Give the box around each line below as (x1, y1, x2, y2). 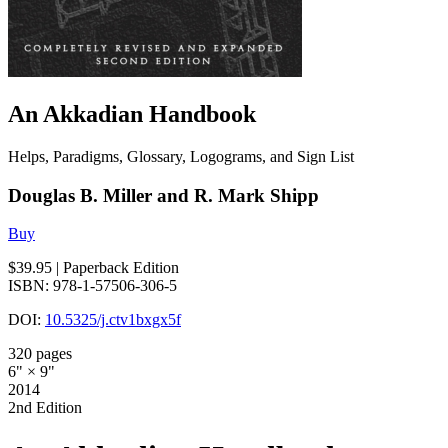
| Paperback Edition (56, 259, 179, 277)
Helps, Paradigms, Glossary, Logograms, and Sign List (8, 147, 354, 165)
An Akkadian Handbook (8, 100, 256, 127)
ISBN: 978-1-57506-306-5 (8, 277, 177, 295)
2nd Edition (8, 399, 82, 417)
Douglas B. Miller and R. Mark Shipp (8, 184, 319, 206)
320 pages (8, 345, 72, 363)
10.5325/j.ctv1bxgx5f (45, 311, 181, 329)
